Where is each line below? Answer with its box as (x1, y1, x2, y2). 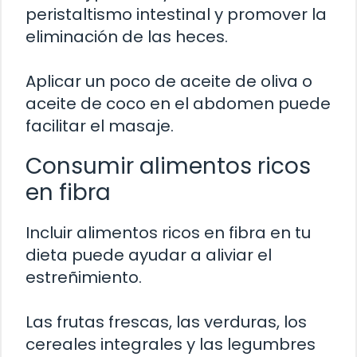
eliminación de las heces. (25, 25, 228, 49)
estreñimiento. (25, 266, 142, 289)
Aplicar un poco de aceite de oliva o (25, 70, 312, 93)
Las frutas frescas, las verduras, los (25, 311, 307, 334)
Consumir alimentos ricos (25, 151, 311, 182)
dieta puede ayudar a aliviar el (25, 244, 272, 267)
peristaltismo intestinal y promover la (25, 3, 327, 26)
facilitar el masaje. (25, 115, 174, 138)
